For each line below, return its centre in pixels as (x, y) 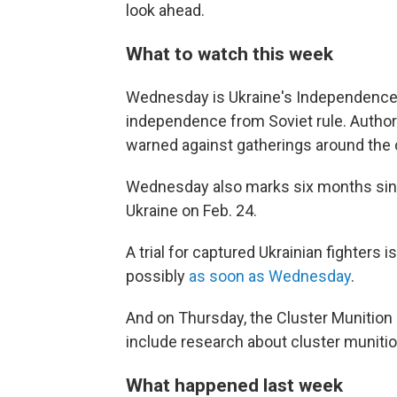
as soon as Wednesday (270, 276)
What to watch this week (230, 54)
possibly (157, 276)
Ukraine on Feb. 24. (191, 211)
